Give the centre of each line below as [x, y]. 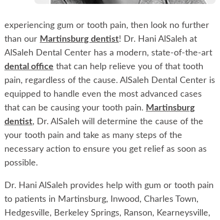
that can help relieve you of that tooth [128, 67]
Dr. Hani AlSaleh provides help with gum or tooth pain [109, 186]
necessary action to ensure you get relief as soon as [105, 150]
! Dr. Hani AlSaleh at [158, 40]
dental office [29, 67]
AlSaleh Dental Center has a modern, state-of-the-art [108, 53]
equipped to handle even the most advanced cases [103, 95]
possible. [21, 163]
